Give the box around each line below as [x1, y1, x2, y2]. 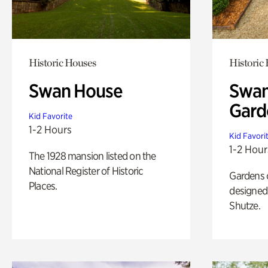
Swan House [29, 79, 123, 102]
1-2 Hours [29, 123, 72, 136]
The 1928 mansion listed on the [29, 149, 156, 162]
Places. [29, 179, 57, 192]
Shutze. [229, 199, 260, 212]
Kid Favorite [29, 111, 72, 121]
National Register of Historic [29, 164, 144, 177]
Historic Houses [29, 56, 96, 69]
